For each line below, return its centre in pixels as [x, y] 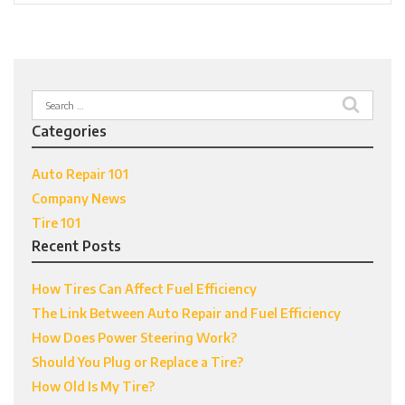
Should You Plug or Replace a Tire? [137, 362]
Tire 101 [56, 223]
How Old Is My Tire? [93, 386]
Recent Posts [76, 245]
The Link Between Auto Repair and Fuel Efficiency [186, 313]
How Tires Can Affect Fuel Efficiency [144, 289]
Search [52, 99]
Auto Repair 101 [80, 174]
